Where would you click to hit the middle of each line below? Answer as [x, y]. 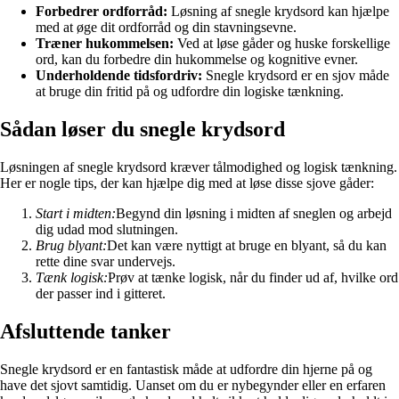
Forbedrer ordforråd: [102, 12]
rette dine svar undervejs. [106, 261]
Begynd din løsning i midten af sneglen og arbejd [254, 213]
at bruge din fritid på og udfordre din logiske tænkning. [190, 92]
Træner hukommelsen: [105, 44]
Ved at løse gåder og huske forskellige [282, 44]
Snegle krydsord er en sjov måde [296, 76]
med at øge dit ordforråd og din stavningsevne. [166, 28]
